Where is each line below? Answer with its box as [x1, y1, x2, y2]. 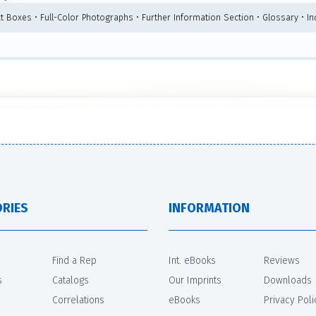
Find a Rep [52, 254, 97, 267]
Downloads [264, 274, 312, 286]
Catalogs [52, 274, 89, 286]
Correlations [52, 293, 104, 306]
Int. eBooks [169, 254, 216, 267]
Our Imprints [169, 274, 221, 286]
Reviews [264, 254, 300, 267]
